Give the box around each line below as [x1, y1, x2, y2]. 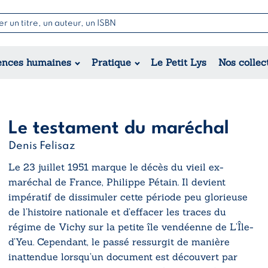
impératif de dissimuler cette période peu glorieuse [8, 190, 248, 203]
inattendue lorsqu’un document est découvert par [8, 250, 237, 263]
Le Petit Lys [151, 56, 207, 68]
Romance [42, 50, 86, 63]
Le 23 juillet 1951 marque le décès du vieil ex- [8, 160, 224, 173]
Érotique [42, 65, 82, 78]
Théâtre [229, 58, 267, 71]
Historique [42, 80, 91, 93]
